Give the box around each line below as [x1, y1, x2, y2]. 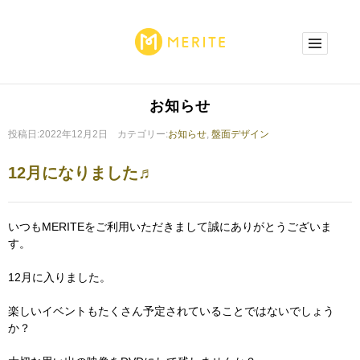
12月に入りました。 [8, 271, 111, 284]
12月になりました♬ [8, 164, 154, 182]
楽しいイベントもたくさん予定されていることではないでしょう [8, 305, 334, 317]
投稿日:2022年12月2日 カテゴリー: [8, 129, 168, 140]
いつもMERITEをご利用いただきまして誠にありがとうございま [8, 220, 332, 233]
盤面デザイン [211, 129, 269, 140]
